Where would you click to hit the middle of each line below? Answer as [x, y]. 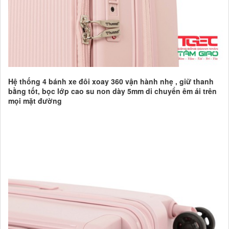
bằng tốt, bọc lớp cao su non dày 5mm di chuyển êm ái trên [112, 91]
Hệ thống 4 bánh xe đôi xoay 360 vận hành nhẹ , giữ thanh [111, 82]
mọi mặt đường [36, 101]
